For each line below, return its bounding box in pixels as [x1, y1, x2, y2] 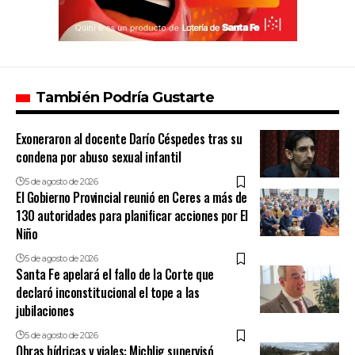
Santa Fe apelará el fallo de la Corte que [16, 265, 214, 284]
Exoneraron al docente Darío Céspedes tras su [16, 129, 242, 149]
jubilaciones [16, 301, 74, 321]
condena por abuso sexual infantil [16, 147, 181, 167]
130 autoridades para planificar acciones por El [16, 206, 248, 226]
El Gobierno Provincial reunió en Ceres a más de [16, 188, 247, 208]
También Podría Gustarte [36, 89, 214, 107]
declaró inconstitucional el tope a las [16, 283, 200, 303]
